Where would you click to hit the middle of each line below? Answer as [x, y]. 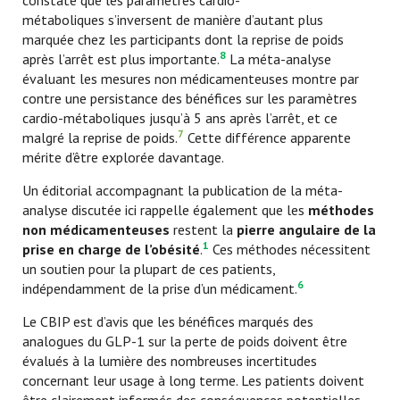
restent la [203, 229]
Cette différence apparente [267, 137]
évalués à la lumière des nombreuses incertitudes [170, 361]
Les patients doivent [303, 380]
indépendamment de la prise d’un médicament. [160, 288]
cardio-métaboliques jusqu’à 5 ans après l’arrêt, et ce [180, 118]
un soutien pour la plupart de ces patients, [149, 269]
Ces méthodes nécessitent [290, 249]
